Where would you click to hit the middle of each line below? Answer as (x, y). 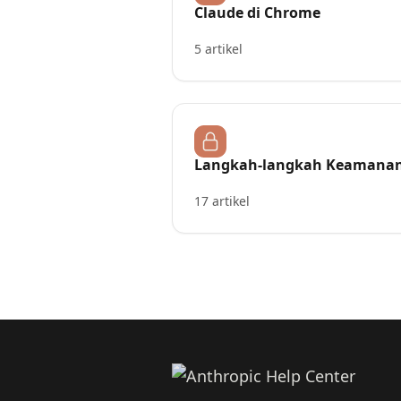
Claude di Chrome (257, 13)
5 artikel (218, 49)
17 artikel (222, 201)
